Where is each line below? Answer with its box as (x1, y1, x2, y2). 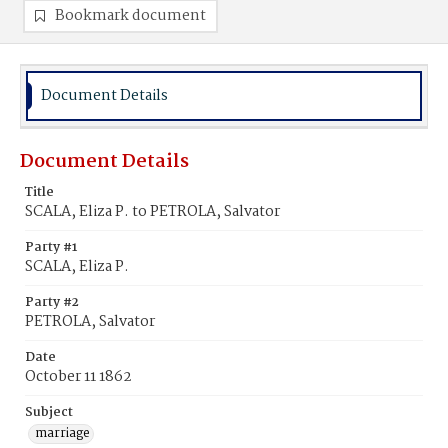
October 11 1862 (25, 365, 132, 389)
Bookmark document (55, 4, 206, 28)
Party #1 (25, 237, 77, 258)
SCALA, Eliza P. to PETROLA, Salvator (25, 200, 280, 224)
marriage (35, 423, 90, 444)
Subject (25, 402, 73, 423)
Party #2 (25, 292, 79, 313)
